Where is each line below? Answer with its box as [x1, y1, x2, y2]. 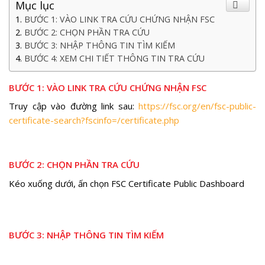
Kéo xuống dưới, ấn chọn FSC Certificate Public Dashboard [9, 177, 244, 189]
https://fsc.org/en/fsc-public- [138, 100, 256, 112]
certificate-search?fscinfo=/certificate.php [9, 114, 179, 127]
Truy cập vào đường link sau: [9, 100, 138, 112]
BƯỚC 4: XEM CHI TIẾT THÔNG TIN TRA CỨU [24, 52, 205, 64]
